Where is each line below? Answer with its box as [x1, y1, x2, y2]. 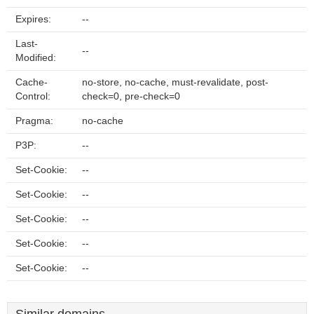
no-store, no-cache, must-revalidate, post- [82, 77, 268, 88]
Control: [15, 91, 50, 102]
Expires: [15, 14, 51, 25]
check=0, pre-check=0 [82, 91, 180, 102]
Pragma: [15, 116, 53, 126]
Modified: [15, 53, 56, 63]
